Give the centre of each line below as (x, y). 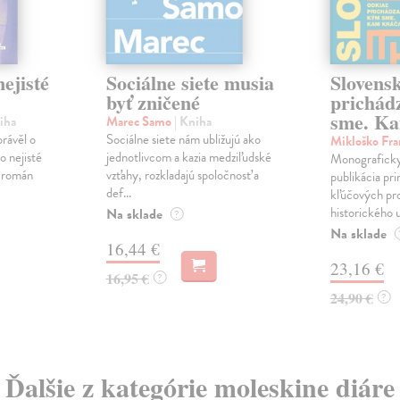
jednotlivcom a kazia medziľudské (188, 158)
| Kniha (192, 122)
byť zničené (153, 103)
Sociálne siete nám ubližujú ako (183, 140)
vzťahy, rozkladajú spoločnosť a (182, 175)
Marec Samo (140, 122)
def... (118, 193)
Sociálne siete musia (190, 83)
